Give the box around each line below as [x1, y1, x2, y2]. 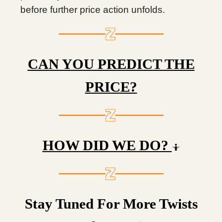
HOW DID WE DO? [42, 137, 172, 153]
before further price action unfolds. [20, 4, 165, 15]
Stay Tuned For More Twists [24, 196, 198, 212]
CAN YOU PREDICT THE [27, 56, 195, 72]
